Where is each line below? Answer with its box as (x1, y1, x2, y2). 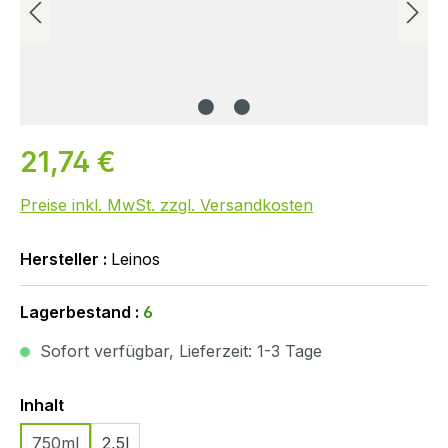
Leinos (111, 249, 160, 270)
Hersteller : (20, 249, 111, 270)
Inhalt (20, 395, 64, 416)
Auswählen (63, 394, 155, 415)
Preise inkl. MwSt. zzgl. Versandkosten (20, 195, 313, 216)
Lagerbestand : (20, 302, 143, 323)
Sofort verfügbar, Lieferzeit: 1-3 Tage (35, 341, 322, 362)
